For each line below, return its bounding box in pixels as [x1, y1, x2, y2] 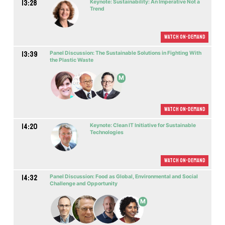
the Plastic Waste [49, 57, 93, 64]
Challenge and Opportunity [49, 180, 118, 187]
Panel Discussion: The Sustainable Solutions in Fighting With [49, 50, 201, 57]
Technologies [89, 129, 124, 136]
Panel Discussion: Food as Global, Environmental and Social [49, 173, 198, 180]
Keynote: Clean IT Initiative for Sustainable [89, 122, 196, 129]
